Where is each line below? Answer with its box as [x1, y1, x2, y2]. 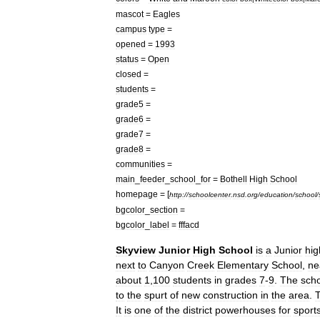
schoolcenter [189, 191, 231, 199]
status [116, 54, 139, 64]
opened [116, 39, 146, 49]
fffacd [179, 220, 199, 229]
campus [116, 24, 146, 34]
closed [116, 69, 141, 79]
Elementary [217, 259, 269, 271]
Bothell [220, 174, 247, 184]
